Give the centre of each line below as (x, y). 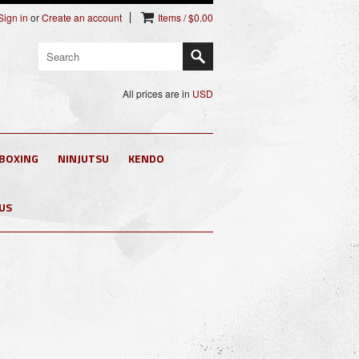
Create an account (82, 17)
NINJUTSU (83, 158)
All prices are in (157, 93)
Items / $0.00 (186, 17)
